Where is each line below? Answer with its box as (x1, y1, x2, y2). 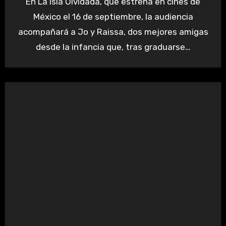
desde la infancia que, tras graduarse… (35, 41, 191, 52)
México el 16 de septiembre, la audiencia (33, 11, 193, 22)
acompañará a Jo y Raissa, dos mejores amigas (18, 26, 208, 37)
